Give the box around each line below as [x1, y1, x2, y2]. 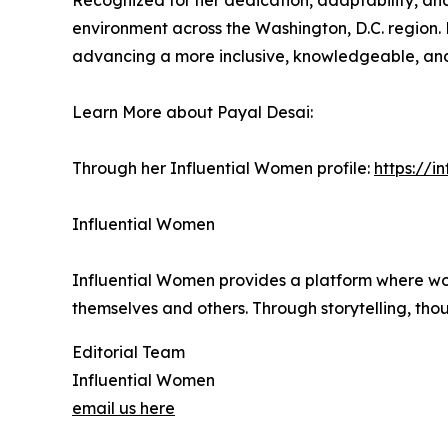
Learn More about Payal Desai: [72, 102, 313, 122]
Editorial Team [72, 342, 185, 362]
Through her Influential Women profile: [72, 158, 374, 178]
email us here [72, 398, 175, 418]
